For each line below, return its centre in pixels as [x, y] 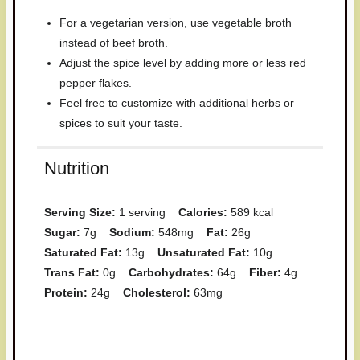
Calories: [202, 212]
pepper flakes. [96, 83]
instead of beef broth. [114, 43]
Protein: [65, 292]
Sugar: [62, 232]
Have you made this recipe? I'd [180, 337]
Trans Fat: [72, 272]
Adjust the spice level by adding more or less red [183, 63]
